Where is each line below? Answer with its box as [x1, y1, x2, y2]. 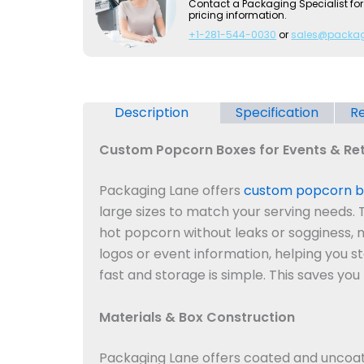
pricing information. [188, 8, 288, 22]
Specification [236, 102, 319, 122]
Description [115, 102, 189, 122]
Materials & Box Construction [99, 307, 295, 327]
